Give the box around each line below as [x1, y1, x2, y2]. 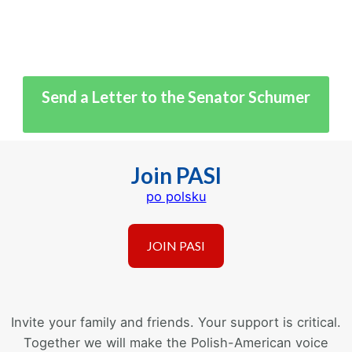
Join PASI [130, 162, 222, 189]
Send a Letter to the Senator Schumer [42, 87, 310, 106]
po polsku [145, 189, 207, 204]
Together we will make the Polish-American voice [24, 335, 328, 350]
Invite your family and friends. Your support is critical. [11, 314, 341, 330]
